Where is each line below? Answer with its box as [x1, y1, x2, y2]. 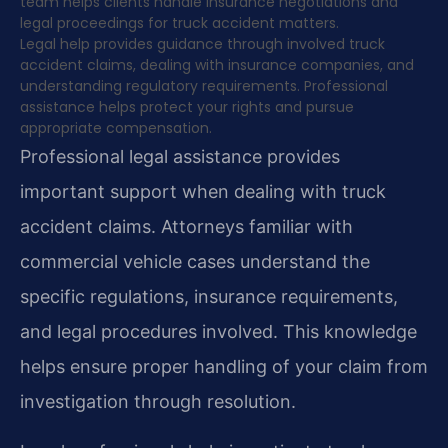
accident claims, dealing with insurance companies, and [20, 55, 414, 76]
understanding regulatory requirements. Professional [20, 76, 388, 97]
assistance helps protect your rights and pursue [20, 97, 354, 118]
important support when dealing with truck [20, 181, 386, 203]
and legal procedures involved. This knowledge [20, 321, 417, 343]
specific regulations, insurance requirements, [20, 286, 398, 308]
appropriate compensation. [20, 118, 212, 139]
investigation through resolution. [20, 391, 296, 413]
